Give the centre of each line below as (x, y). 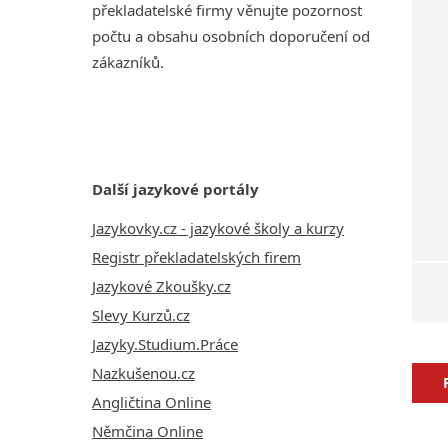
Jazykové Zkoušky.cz (161, 285)
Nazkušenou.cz (143, 372)
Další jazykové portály (175, 188)
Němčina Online (147, 430)
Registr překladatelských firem (196, 256)
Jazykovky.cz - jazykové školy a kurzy (218, 227)
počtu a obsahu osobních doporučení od (231, 36)
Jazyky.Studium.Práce (165, 343)
